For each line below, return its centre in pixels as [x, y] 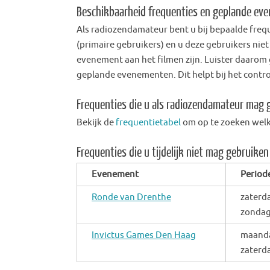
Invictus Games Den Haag [144, 235]
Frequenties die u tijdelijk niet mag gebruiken [173, 152]
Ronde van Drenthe [131, 197]
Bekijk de [96, 122]
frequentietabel [149, 122]
